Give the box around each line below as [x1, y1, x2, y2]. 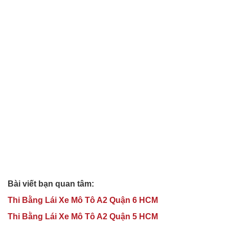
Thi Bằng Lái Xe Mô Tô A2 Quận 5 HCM [8, 212, 158, 221]
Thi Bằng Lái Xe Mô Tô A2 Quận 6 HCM [8, 195, 158, 204]
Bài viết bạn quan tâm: [8, 179, 94, 188]
